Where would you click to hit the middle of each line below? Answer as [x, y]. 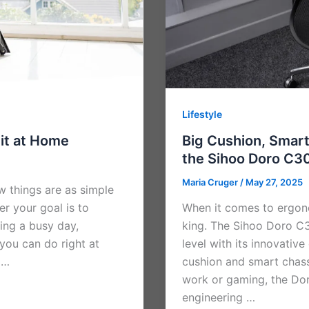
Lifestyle [202, 114]
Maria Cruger [211, 182]
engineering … [219, 298]
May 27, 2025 [274, 182]
